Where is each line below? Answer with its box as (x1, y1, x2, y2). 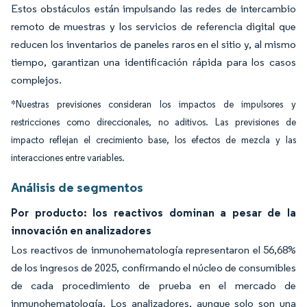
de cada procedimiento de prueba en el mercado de (11, 279, 296, 292)
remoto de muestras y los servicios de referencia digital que (11, 20, 296, 33)
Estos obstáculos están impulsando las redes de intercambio (11, 2, 296, 15)
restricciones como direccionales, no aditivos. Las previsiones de (11, 116, 296, 128)
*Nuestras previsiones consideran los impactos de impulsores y (11, 99, 296, 110)
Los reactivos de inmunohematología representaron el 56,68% (11, 243, 296, 256)
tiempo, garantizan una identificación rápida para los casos (11, 56, 296, 69)
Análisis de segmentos (11, 179, 143, 195)
